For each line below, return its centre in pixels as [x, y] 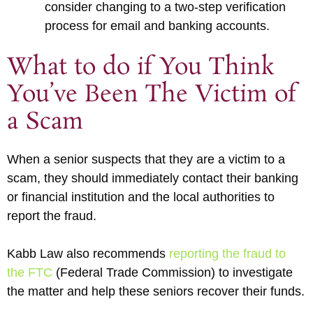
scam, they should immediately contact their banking [153, 178]
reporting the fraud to [227, 253]
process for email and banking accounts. [157, 26]
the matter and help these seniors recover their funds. [156, 291]
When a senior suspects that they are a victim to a [146, 159]
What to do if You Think [140, 67]
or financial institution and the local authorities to [141, 197]
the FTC [30, 272]
